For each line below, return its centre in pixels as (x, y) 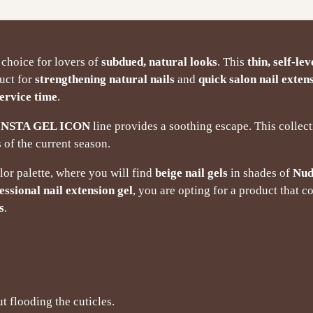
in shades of (260, 173)
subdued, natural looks (159, 61)
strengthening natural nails (105, 79)
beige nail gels (191, 173)
